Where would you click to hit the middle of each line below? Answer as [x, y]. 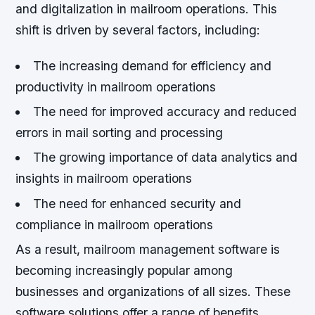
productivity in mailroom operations [116, 86]
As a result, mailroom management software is [148, 249]
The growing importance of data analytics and [165, 157]
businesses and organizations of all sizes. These [153, 291]
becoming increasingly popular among [124, 270]
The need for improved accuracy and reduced [165, 112]
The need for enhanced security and [137, 203]
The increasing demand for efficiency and [152, 65]
